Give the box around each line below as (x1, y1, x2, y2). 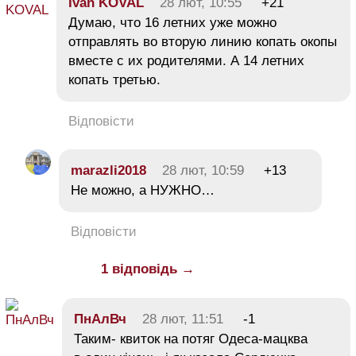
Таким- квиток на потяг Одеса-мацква (74, 331, 308, 346)
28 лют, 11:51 (142, 311, 223, 327)
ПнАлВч (74, 311, 126, 327)
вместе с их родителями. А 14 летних (68, 52, 304, 68)
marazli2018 (71, 162, 146, 178)
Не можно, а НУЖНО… (71, 182, 215, 198)
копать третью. (68, 72, 161, 87)
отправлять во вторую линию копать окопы (68, 33, 337, 49)
